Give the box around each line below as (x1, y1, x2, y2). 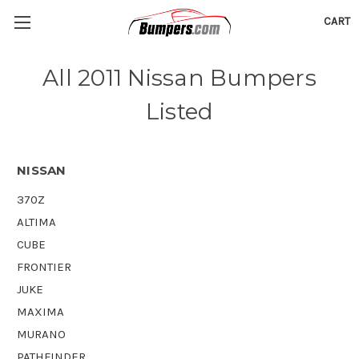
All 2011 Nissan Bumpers (42, 64, 317, 91)
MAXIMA (17, 304, 64, 319)
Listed (145, 98, 214, 125)
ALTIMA (17, 214, 56, 229)
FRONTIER (17, 259, 71, 274)
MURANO (17, 326, 66, 341)
